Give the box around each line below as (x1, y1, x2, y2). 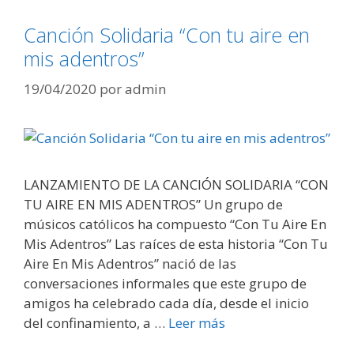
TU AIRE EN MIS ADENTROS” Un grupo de (24, 194, 283, 213)
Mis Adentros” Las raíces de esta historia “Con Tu (24, 234, 328, 253)
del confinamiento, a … (24, 313, 168, 332)
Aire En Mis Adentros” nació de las (24, 254, 236, 273)
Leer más (168, 313, 225, 332)
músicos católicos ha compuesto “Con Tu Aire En (24, 214, 326, 233)
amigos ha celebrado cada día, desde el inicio (24, 293, 309, 312)
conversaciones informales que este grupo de (24, 273, 307, 292)
